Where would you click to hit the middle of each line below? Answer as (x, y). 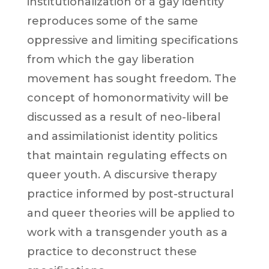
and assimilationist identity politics (122, 136)
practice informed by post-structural (130, 194)
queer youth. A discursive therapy (122, 175)
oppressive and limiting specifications (132, 40)
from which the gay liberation (110, 59)
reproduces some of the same (112, 21)
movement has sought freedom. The (131, 79)
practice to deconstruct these (112, 252)
